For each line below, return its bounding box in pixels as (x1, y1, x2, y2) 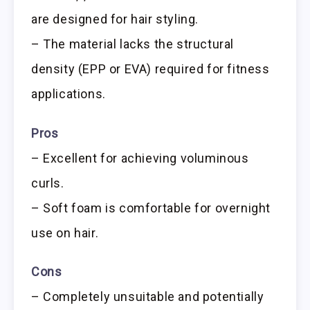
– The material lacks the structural (31, 36, 235, 51)
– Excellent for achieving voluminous (31, 150, 249, 165)
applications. (31, 86, 106, 101)
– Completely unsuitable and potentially (31, 289, 264, 304)
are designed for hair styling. (31, 11, 199, 26)
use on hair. (31, 225, 99, 240)
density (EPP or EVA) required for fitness (31, 61, 270, 76)
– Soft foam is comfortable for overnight (31, 200, 271, 215)
